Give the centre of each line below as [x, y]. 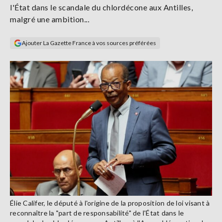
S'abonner [33, 45]
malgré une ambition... [50, 19]
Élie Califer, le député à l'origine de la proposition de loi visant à [110, 203]
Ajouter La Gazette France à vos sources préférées [89, 43]
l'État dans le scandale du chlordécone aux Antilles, [101, 7]
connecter [48, 17]
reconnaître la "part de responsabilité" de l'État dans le [97, 213]
